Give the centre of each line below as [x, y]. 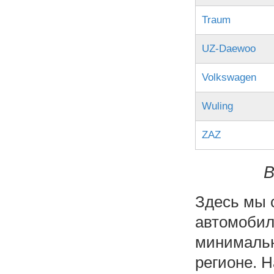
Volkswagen [229, 77]
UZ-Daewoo [228, 49]
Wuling [217, 106]
